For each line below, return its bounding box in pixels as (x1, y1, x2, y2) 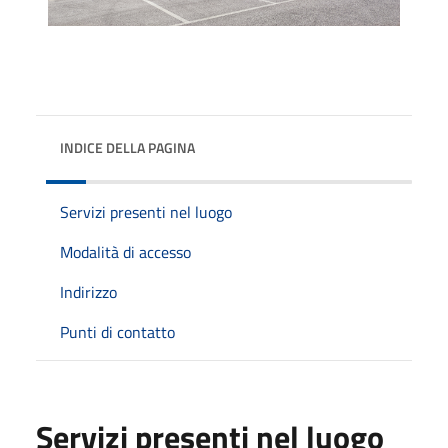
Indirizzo (60, 279, 117, 304)
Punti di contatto (60, 319, 175, 344)
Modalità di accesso (60, 239, 191, 264)
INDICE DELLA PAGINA (60, 136, 195, 158)
